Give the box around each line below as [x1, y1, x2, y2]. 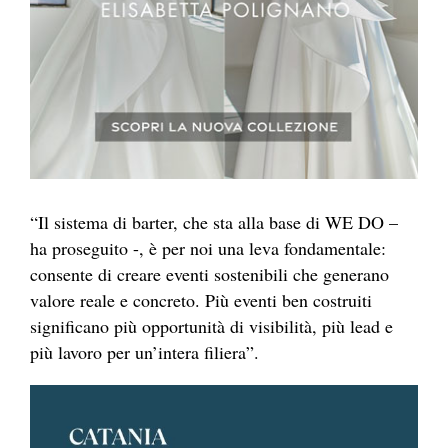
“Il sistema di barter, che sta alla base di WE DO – [30, 210, 398, 235]
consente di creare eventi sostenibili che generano [30, 262, 389, 287]
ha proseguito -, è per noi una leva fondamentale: [30, 236, 386, 261]
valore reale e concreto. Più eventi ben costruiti [30, 288, 372, 313]
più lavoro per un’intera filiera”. [30, 340, 259, 365]
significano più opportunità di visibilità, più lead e [30, 314, 393, 339]
